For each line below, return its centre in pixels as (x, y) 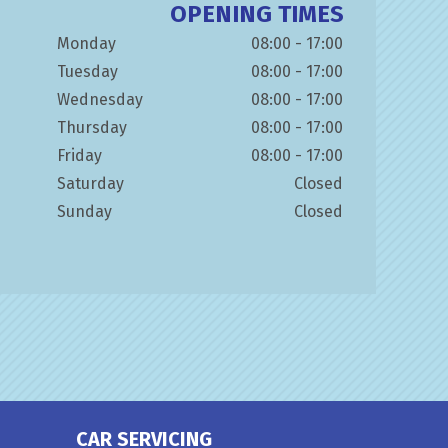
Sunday (84, 211)
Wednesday (100, 99)
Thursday (92, 127)
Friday (79, 155)
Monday (86, 43)
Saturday (90, 183)
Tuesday (87, 71)
